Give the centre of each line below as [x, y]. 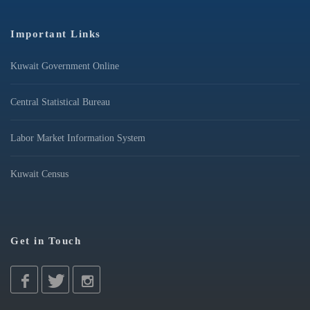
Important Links [56, 34]
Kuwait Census [39, 174]
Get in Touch [46, 240]
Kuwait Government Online [65, 66]
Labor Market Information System [78, 138]
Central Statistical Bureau [60, 102]
